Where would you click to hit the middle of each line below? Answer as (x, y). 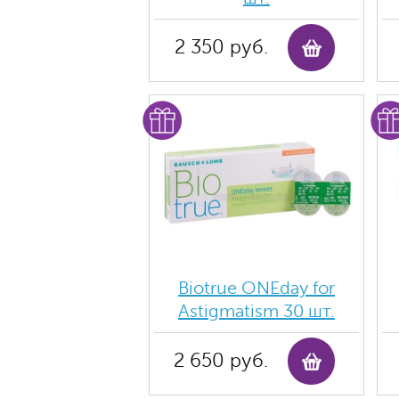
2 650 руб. (221, 361)
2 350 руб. (221, 47)
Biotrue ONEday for (256, 288)
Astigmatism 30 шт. (256, 311)
